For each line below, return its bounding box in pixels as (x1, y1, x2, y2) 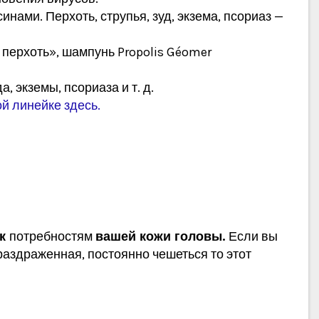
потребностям (9, 229, 95, 245)
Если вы (229, 229, 278, 245)
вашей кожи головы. (95, 229, 229, 245)
